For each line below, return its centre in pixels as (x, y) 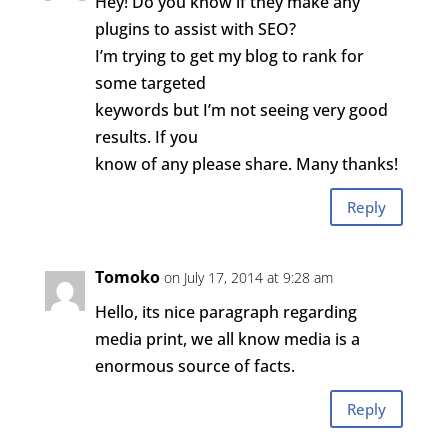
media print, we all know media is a (227, 339)
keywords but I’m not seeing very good (241, 110)
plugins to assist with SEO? (195, 29)
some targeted (150, 83)
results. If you (146, 137)
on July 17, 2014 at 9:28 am (248, 277)
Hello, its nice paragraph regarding (225, 312)
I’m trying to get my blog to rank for (229, 56)
